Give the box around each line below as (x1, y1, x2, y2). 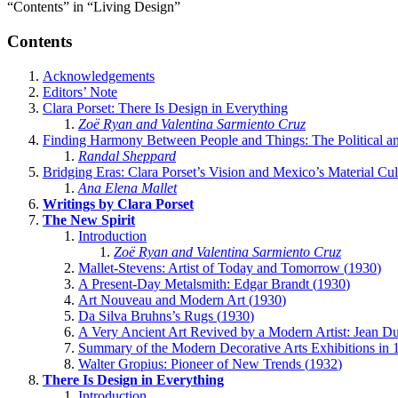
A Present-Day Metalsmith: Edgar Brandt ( (78, 275, 317, 291)
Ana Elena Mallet (78, 179, 177, 195)
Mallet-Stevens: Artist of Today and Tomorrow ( (78, 259, 348, 275)
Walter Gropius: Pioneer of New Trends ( (78, 355, 309, 371)
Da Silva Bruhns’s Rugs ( (78, 307, 221, 323)
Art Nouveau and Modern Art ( (78, 291, 253, 307)
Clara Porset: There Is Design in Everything (43, 99, 288, 115)
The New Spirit (43, 211, 135, 227)
